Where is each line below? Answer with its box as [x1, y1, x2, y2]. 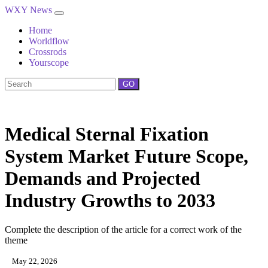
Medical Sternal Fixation [5, 123, 209, 145]
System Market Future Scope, [5, 145, 248, 167]
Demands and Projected [5, 167, 200, 189]
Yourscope [29, 57, 69, 68]
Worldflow [29, 36, 69, 46]
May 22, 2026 [10, 257, 57, 266]
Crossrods [29, 47, 66, 57]
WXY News [5, 5, 54, 15]
